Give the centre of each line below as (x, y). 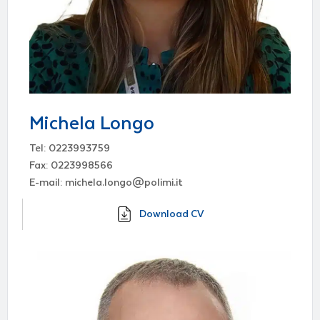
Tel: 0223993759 (70, 148)
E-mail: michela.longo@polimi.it (106, 182)
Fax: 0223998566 (71, 165)
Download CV (172, 214)
